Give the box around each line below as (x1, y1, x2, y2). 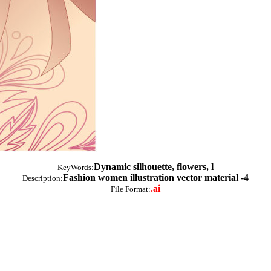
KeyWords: (57, 162, 94, 172)
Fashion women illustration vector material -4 (63, 172, 249, 183)
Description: (22, 173, 63, 183)
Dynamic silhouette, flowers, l (94, 161, 214, 172)
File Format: (111, 184, 151, 194)
